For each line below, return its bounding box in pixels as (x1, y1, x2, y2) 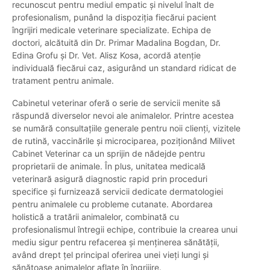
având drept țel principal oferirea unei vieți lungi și (12, 250, 209, 260)
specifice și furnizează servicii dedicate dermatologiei (12, 186, 223, 197)
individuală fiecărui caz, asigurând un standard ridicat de (12, 63, 236, 74)
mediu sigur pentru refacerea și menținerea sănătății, (12, 237, 219, 248)
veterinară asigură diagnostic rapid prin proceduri (12, 174, 207, 184)
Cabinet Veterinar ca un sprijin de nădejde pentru (12, 148, 205, 159)
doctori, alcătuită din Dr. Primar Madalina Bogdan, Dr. (12, 37, 221, 48)
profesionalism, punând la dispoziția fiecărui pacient (12, 12, 216, 23)
